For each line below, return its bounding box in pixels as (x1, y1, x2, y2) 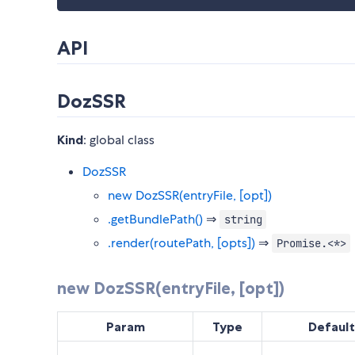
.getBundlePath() (108, 210, 203, 227)
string (223, 212, 262, 227)
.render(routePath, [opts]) (108, 234, 255, 251)
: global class (83, 131, 155, 148)
